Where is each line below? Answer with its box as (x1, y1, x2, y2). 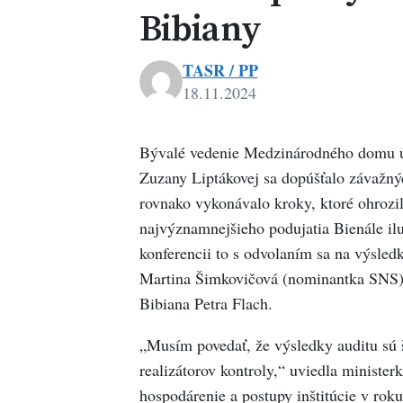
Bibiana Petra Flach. (139, 291, 273, 314)
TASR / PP (182, 58, 258, 82)
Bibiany (139, 3, 261, 52)
